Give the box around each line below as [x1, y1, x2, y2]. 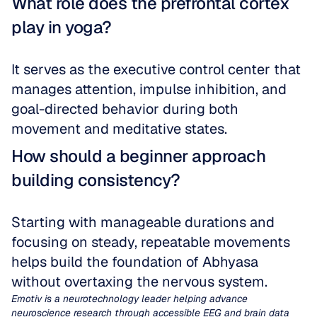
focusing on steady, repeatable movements [11, 233, 290, 251]
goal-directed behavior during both [11, 100, 238, 118]
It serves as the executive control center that [11, 60, 301, 79]
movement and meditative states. [11, 120, 227, 138]
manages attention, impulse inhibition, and [11, 80, 287, 98]
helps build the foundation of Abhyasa [11, 253, 258, 271]
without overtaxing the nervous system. [11, 272, 267, 291]
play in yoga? [11, 16, 112, 38]
